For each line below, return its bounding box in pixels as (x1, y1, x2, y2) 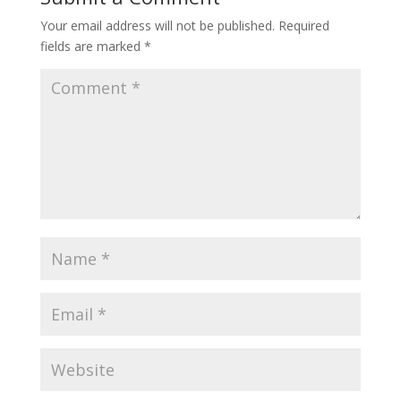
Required (277, 17, 329, 34)
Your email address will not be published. (39, 17, 275, 34)
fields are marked (39, 38, 144, 55)
